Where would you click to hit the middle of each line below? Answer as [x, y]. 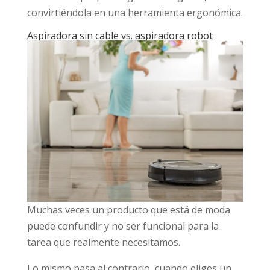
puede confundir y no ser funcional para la [123, 226]
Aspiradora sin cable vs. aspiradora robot [120, 35]
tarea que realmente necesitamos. [103, 242]
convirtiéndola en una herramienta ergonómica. [135, 12]
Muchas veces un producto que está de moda [128, 209]
